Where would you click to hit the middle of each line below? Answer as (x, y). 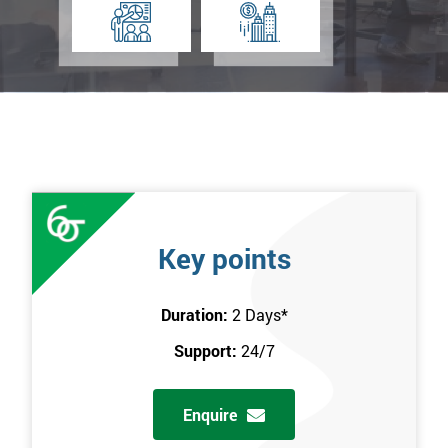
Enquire (210, 415)
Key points (224, 259)
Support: (207, 351)
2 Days (256, 315)
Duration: (196, 315)
